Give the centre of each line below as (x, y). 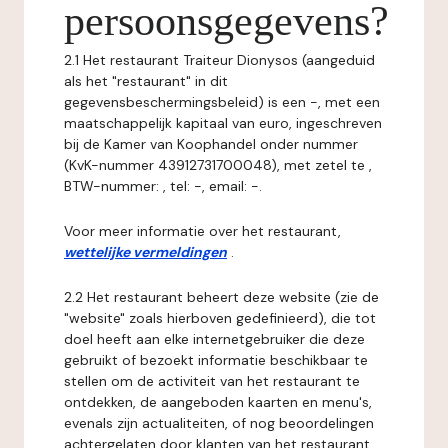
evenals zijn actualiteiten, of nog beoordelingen (219, 423)
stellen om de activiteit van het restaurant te (212, 381)
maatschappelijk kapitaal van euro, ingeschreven (223, 123)
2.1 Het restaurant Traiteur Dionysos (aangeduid (219, 60)
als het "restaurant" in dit (146, 81)
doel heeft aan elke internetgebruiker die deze (214, 339)
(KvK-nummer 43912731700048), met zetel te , (218, 165)
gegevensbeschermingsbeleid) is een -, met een (222, 102)
